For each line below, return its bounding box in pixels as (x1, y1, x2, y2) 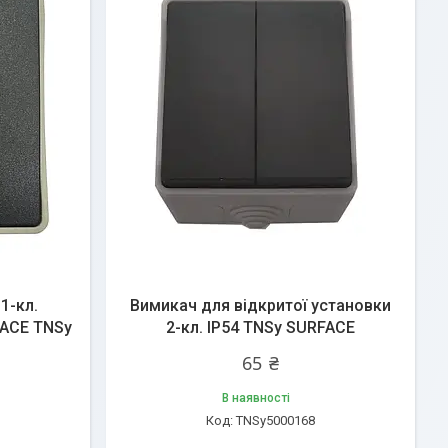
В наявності (221, 391, 290, 405)
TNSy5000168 (236, 413, 315, 428)
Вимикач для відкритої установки (130, 296, 391, 315)
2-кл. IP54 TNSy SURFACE (166, 318, 355, 337)
